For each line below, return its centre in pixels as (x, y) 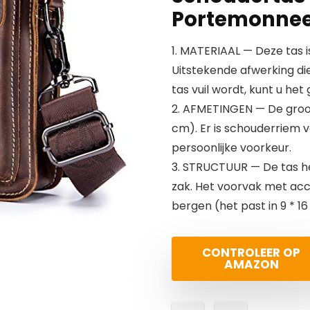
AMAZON (251, 264)
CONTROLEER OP (251, 253)
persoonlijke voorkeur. (231, 148)
